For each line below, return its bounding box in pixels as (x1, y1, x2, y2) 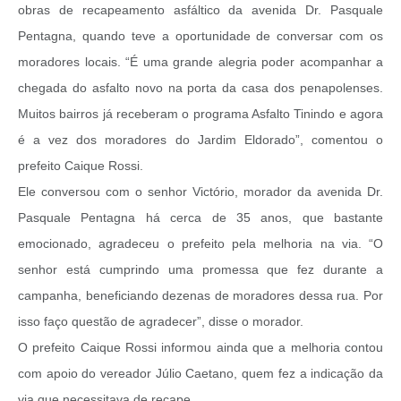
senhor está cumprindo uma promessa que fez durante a (18, 261, 383, 277)
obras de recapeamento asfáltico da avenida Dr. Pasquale (18, 2, 383, 17)
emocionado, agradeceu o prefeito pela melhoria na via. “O (18, 235, 383, 251)
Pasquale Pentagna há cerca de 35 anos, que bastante (18, 209, 383, 225)
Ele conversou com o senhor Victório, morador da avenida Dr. (18, 183, 383, 199)
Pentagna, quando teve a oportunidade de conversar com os (18, 28, 383, 43)
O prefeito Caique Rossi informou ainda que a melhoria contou (18, 339, 383, 354)
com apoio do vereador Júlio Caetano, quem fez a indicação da (18, 365, 383, 380)
